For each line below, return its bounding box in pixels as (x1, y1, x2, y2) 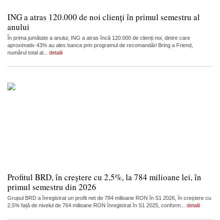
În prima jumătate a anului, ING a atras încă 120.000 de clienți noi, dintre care (7, 35, 190, 41)
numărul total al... (7, 50, 49, 55)
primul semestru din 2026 (7, 181, 96, 192)
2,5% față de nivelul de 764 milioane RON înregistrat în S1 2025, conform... (7, 202, 187, 208)
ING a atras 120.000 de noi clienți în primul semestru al (7, 11, 200, 23)
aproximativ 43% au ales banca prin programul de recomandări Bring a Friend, (7, 42, 193, 48)
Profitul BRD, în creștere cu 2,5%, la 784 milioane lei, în (7, 171, 201, 183)
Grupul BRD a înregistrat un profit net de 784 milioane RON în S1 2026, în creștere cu (7, 195, 211, 201)
